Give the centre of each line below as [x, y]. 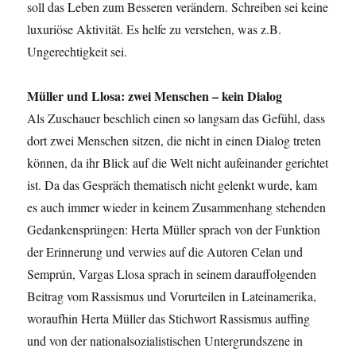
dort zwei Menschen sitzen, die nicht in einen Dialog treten [174, 141]
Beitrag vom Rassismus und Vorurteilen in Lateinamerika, [172, 296]
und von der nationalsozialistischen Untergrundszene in [165, 341]
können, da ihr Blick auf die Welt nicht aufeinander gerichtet [178, 163]
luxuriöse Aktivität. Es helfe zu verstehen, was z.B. [155, 29]
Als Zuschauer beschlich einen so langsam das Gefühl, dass [176, 118]
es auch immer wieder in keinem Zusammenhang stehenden [177, 207]
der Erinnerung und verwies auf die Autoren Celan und [165, 252]
